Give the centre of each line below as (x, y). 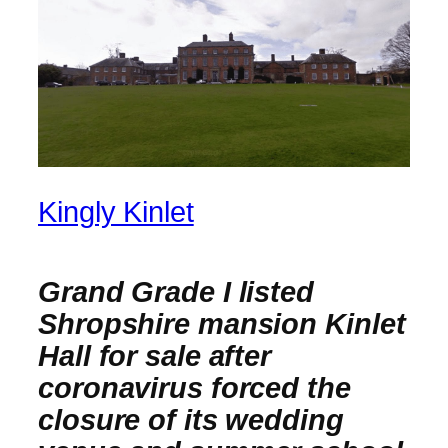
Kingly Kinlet (116, 212)
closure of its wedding (191, 419)
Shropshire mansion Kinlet (222, 323)
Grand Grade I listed (176, 291)
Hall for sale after (155, 355)
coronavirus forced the (194, 387)
